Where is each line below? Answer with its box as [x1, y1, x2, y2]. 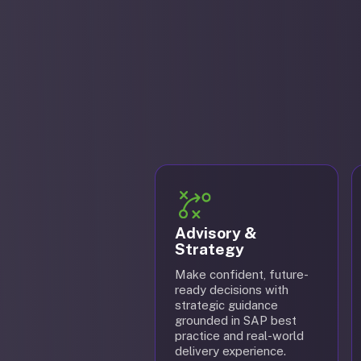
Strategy [175, 240, 244, 258]
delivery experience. [175, 344, 286, 358]
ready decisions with [175, 283, 288, 297]
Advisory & [175, 224, 257, 242]
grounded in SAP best [175, 313, 297, 327]
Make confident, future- [175, 268, 309, 281]
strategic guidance [175, 298, 278, 312]
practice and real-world [175, 329, 304, 342]
